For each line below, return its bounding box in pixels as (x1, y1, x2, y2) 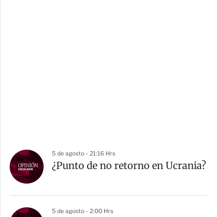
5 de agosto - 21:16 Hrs (52, 150, 115, 157)
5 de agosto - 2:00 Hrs (52, 207, 113, 215)
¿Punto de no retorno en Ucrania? (52, 159, 206, 172)
